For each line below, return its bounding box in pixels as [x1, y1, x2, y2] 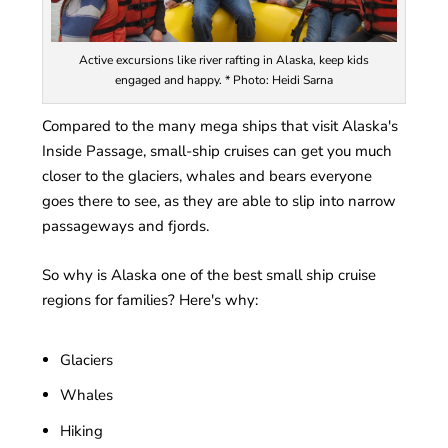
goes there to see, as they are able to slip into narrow [42, 191, 397, 212]
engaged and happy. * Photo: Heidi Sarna [115, 72, 333, 89]
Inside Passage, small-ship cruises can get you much [42, 141, 393, 162]
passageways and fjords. [42, 216, 210, 237]
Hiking [59, 420, 103, 441]
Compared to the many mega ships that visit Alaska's [42, 116, 399, 137]
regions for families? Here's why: [42, 290, 259, 311]
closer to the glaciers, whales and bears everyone [42, 166, 373, 187]
